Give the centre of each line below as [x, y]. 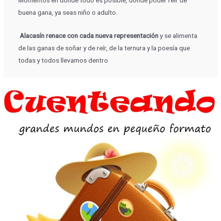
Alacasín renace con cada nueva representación [88, 35]
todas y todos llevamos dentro [63, 60]
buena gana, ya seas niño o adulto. [68, 12]
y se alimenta [178, 35]
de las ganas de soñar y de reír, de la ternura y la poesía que [104, 48]
